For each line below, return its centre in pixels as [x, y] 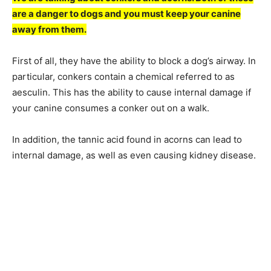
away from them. [49, 29]
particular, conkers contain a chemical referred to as [123, 76]
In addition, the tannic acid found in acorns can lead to [127, 139]
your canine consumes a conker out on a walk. [111, 108]
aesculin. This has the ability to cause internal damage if [132, 92]
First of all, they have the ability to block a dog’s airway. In [134, 60]
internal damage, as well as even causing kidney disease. [134, 155]
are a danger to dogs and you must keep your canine [126, 13]
